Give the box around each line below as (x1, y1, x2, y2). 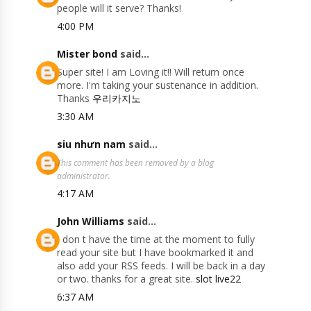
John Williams (57, 215, 125, 228)
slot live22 (196, 272, 242, 286)
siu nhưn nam (57, 137, 126, 151)
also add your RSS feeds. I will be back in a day (57, 259, 266, 273)
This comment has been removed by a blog (57, 157, 215, 169)
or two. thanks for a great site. (57, 272, 196, 286)
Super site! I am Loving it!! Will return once (57, 65, 245, 79)
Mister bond (57, 47, 118, 61)
